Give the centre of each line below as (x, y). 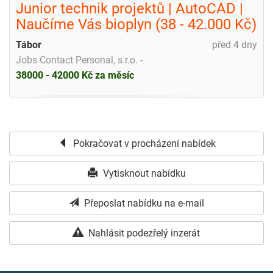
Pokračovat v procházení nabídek (143, 143)
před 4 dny (235, 44)
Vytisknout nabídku (143, 173)
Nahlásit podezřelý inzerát (143, 233)
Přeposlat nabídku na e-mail (143, 203)
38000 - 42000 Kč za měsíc (75, 75)
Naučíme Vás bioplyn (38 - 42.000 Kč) (136, 24)
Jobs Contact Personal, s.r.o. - (79, 60)
